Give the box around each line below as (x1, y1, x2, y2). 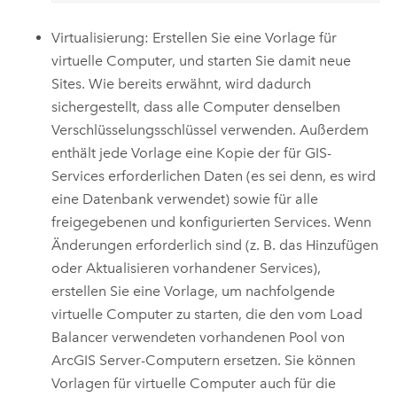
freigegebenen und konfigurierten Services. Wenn (51, 213, 372, 230)
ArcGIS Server (51, 351, 142, 369)
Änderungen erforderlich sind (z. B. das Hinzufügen (51, 236, 379, 253)
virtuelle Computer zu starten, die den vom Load (51, 305, 363, 323)
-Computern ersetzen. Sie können (141, 351, 356, 369)
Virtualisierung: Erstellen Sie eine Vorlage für (51, 28, 338, 46)
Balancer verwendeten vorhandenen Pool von (51, 328, 346, 346)
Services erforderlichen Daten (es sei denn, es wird (51, 167, 377, 184)
